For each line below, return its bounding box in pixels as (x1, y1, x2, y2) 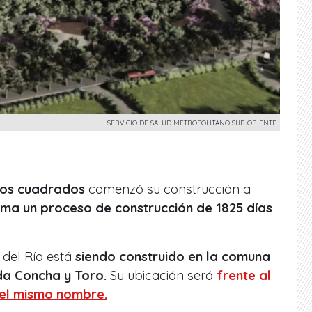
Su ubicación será (107, 267, 217, 283)
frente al (217, 267, 271, 283)
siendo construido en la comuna (75, 248, 270, 265)
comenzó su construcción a (85, 180, 251, 197)
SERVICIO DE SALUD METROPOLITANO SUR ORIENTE (107, 118, 276, 127)
